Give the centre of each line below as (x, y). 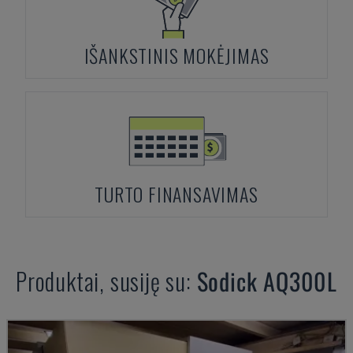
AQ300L (301, 281)
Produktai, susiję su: (106, 281)
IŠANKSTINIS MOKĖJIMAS (176, 55)
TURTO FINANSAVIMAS (176, 194)
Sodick (227, 281)
